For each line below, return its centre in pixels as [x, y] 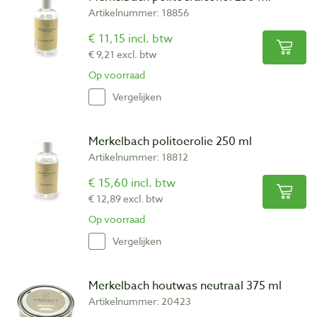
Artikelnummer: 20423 [140, 301]
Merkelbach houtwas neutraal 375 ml [185, 286]
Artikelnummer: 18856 [139, 12]
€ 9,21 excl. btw [123, 54]
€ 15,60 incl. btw [132, 183]
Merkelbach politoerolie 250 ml [170, 141]
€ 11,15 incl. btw [131, 39]
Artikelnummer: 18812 [138, 156]
